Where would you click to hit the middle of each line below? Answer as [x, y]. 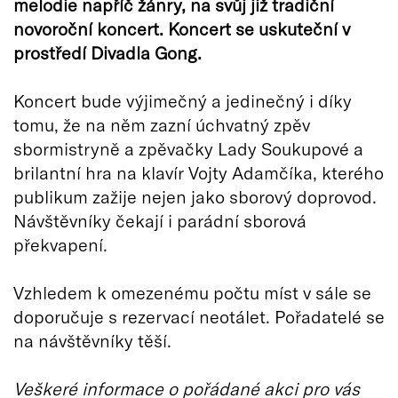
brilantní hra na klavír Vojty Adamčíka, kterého [199, 172]
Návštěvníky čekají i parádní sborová [160, 220]
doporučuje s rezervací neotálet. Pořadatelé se [199, 316]
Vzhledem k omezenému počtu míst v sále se [192, 292]
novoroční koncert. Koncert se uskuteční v [182, 28]
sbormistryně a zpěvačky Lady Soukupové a [188, 148]
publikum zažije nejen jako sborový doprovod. [195, 196]
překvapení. [60, 244]
